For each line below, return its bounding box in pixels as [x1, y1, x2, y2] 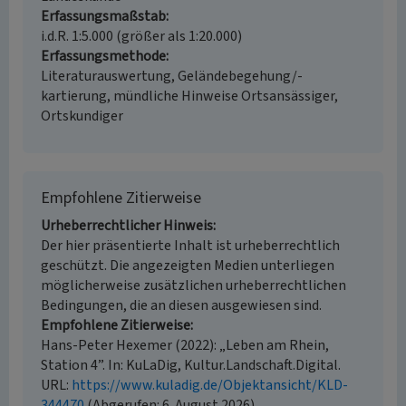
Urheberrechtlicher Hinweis [41, 216, 213, 236]
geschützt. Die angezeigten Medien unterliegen [41, 256, 334, 275]
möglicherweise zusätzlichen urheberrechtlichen [41, 275, 346, 295]
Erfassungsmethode [41, 46, 166, 66]
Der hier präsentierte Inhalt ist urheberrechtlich [41, 236, 340, 256]
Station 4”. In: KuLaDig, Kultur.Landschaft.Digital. [41, 355, 341, 375]
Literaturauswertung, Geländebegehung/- [41, 66, 303, 86]
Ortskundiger [41, 106, 123, 126]
